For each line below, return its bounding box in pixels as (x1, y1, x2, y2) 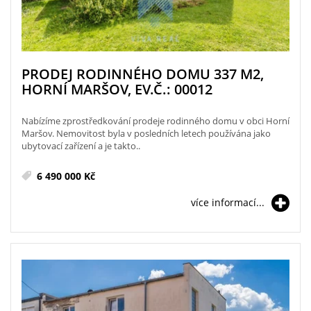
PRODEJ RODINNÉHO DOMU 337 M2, (22, 64, 264, 83)
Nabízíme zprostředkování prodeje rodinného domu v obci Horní (22, 114, 289, 127)
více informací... (191, 195, 264, 209)
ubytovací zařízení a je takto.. (22, 139, 140, 152)
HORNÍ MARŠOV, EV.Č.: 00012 (22, 79, 212, 99)
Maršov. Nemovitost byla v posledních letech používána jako (22, 126, 271, 140)
